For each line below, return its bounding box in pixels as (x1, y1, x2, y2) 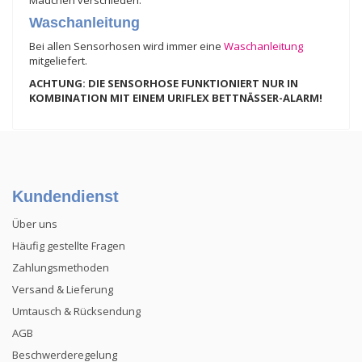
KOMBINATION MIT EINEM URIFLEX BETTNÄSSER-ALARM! (29, 90, 322, 105)
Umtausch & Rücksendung (12, 303, 141, 318)
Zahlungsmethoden (12, 259, 109, 275)
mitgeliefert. (29, 53, 87, 68)
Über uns (12, 216, 57, 231)
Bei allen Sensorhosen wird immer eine (29, 38, 224, 53)
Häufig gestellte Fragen (12, 238, 125, 253)
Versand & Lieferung (12, 281, 113, 297)
